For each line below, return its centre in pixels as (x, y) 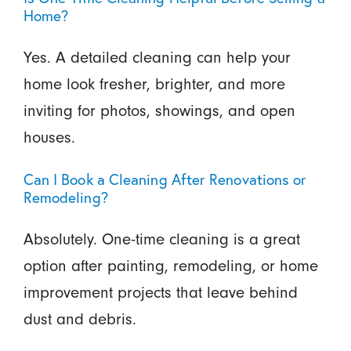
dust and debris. (80, 319)
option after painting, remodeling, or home (170, 266)
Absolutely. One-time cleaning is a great (161, 239)
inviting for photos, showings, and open (159, 110)
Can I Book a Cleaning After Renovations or (165, 179)
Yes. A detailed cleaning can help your (157, 57)
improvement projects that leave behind (160, 292)
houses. (49, 137)
